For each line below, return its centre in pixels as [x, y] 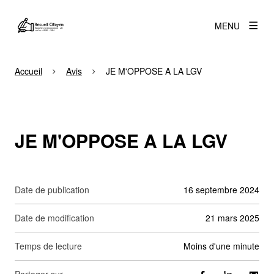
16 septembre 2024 [221, 190]
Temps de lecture [51, 246]
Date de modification [54, 218]
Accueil [28, 71]
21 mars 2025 [232, 218]
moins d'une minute [225, 246]
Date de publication [52, 190]
